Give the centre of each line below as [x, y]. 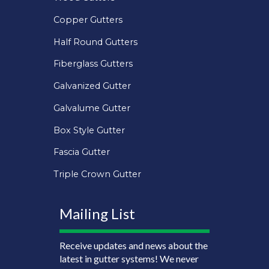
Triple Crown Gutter [97, 174]
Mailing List [97, 213]
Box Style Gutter [89, 130]
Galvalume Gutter [92, 108]
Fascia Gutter [82, 152]
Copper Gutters [88, 20]
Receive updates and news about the [134, 245]
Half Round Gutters [95, 42]
